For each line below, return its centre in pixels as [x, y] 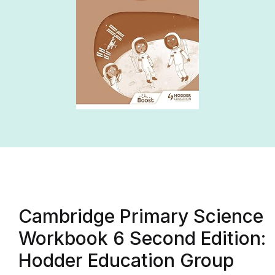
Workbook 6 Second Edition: [142, 238]
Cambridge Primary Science [141, 216]
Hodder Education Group [126, 260]
